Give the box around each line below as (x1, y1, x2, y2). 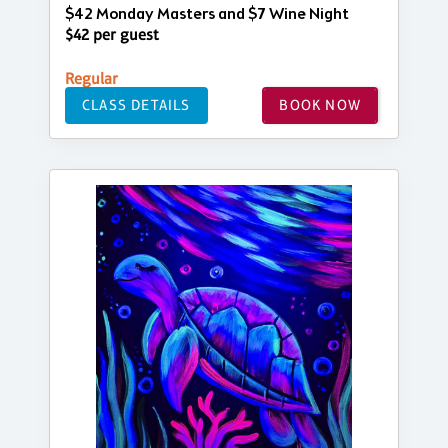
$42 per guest (65, 24, 159, 44)
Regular (65, 68, 118, 88)
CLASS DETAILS (82, 96, 191, 114)
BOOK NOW (279, 96, 361, 114)
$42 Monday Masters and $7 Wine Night (65, 3, 349, 25)
